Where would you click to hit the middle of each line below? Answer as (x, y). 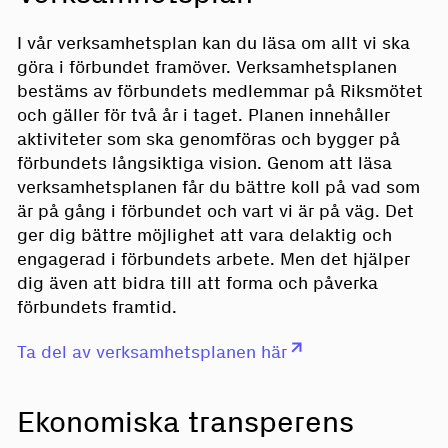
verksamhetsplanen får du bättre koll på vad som (218, 187)
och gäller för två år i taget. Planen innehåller (203, 115)
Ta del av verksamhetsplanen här (151, 351)
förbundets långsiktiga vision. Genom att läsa (204, 163)
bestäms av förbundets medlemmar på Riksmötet (219, 91)
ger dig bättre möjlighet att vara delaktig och (204, 235)
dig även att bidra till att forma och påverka (197, 283)
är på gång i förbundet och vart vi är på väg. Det (215, 211)
